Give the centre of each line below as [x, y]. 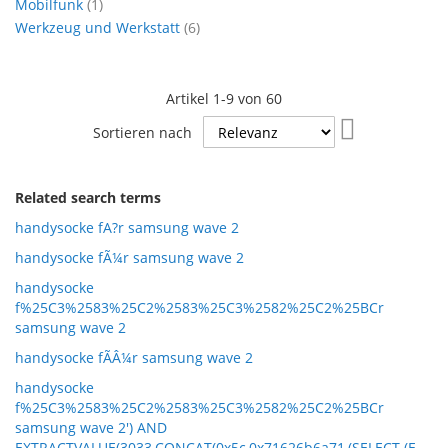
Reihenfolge [394, 163]
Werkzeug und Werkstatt [99, 28]
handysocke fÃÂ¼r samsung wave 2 [134, 358]
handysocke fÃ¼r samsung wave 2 [129, 258]
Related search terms [88, 198]
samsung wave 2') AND [91, 428]
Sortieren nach [142, 133]
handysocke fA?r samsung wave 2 [127, 228]
